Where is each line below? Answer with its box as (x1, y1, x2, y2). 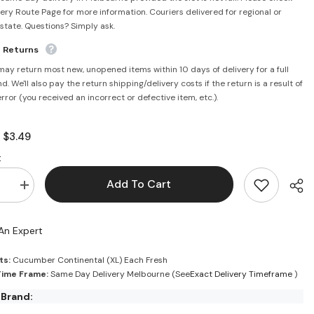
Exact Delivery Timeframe (189, 268, 292, 280)
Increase (22, 184, 58, 196)
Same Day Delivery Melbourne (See (48, 268, 190, 280)
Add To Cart (107, 177, 172, 192)
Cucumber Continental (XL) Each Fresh (10, 254, 168, 266)
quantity (22, 195, 55, 206)
